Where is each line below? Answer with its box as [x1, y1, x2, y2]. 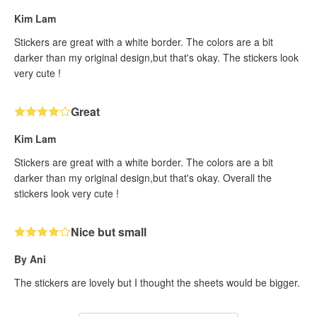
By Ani [14, 251, 46, 266]
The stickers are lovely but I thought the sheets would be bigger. [14, 275, 300, 289]
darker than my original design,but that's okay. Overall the [14, 170, 272, 185]
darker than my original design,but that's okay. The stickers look [14, 50, 299, 64]
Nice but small [71, 223, 146, 240]
